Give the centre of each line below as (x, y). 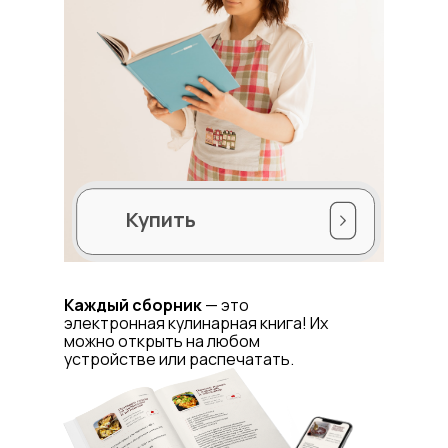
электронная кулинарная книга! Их (196, 323)
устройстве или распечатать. (179, 359)
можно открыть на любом (162, 341)
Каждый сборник (133, 305)
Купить (160, 219)
